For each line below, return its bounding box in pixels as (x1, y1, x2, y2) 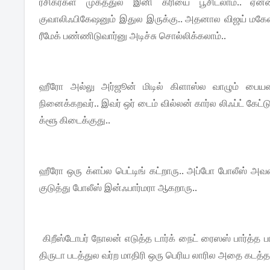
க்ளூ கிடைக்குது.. (39, 113, 113, 127)
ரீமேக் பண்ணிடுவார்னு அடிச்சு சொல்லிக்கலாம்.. (39, 29, 228, 42)
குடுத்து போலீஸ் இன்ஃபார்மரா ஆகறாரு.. (39, 181, 199, 194)
